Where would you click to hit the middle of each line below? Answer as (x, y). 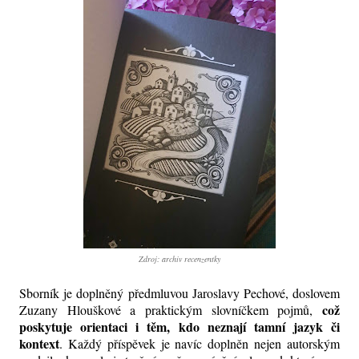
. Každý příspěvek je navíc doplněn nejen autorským (200, 344)
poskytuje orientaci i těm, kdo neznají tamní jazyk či (179, 327)
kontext (39, 344)
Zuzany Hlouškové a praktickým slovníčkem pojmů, (171, 310)
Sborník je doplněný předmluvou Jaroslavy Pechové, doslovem (179, 293)
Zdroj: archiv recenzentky (179, 259)
